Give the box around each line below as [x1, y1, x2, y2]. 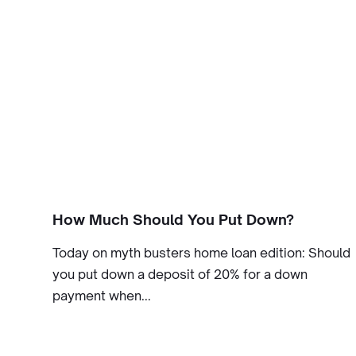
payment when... [52, 288, 151, 304]
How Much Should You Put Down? [52, 211, 294, 228]
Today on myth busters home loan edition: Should [52, 245, 350, 261]
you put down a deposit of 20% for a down [52, 266, 308, 282]
